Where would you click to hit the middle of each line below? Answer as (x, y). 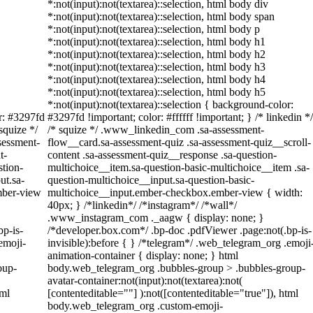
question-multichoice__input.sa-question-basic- (151, 180)
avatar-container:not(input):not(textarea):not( (145, 281)
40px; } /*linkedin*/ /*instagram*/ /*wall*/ (142, 205)
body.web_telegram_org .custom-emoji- (135, 306)
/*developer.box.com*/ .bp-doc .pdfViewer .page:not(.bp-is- (180, 230)
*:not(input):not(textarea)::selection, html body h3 (156, 67)
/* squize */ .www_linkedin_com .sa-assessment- (156, 130)
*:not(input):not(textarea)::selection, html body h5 (156, 92)
